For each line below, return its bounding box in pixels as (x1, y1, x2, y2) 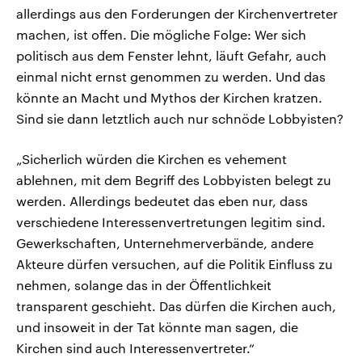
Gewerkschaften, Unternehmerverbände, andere (16, 235, 314, 251)
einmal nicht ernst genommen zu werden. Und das (16, 69, 326, 85)
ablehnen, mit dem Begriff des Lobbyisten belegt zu (16, 172, 331, 188)
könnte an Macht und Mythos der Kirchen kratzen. (16, 90, 322, 106)
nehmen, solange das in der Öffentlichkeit (16, 277, 271, 293)
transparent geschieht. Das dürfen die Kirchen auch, (16, 298, 336, 314)
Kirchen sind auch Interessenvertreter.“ (16, 340, 255, 356)
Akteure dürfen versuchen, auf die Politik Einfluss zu (16, 256, 333, 272)
